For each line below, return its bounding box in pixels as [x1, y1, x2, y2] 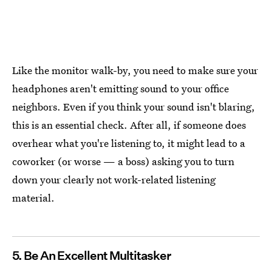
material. [12, 190, 55, 205]
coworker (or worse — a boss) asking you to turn [12, 154, 234, 168]
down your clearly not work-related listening [12, 172, 216, 186]
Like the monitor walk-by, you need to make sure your [12, 63, 258, 77]
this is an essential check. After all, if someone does [12, 117, 246, 132]
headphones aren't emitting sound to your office [12, 81, 229, 95]
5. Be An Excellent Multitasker [12, 248, 171, 263]
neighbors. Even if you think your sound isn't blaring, [12, 99, 255, 114]
